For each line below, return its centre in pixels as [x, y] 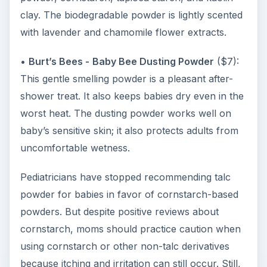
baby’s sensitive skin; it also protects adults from [129, 130]
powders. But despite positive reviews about [119, 211]
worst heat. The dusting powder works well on [125, 113]
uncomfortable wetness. [75, 148]
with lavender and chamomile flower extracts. [123, 32]
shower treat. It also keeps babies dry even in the [132, 96]
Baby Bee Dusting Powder [153, 61]
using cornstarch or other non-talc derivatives [125, 246]
